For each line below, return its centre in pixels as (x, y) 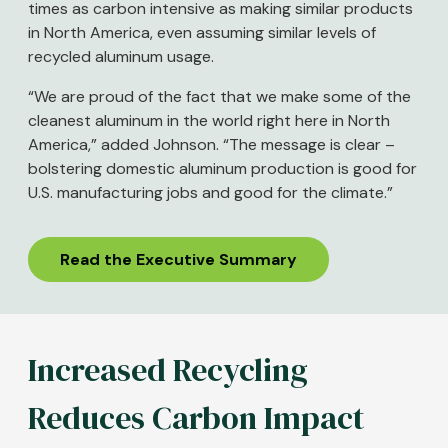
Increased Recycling (168, 370)
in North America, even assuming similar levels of (202, 33)
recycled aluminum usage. (121, 57)
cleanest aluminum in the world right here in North (209, 121)
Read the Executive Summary (178, 260)
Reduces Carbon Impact (199, 418)
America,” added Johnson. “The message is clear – (211, 145)
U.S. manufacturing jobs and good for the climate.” (210, 193)
